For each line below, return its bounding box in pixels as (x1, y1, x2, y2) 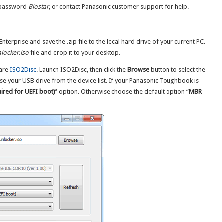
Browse (127, 65, 149, 73)
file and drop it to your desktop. (28, 48, 120, 56)
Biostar (28, 2, 49, 10)
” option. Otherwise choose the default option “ (55, 87, 189, 95)
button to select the (149, 65, 205, 73)
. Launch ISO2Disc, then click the (36, 65, 127, 73)
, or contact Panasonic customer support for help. (48, 2, 189, 10)
